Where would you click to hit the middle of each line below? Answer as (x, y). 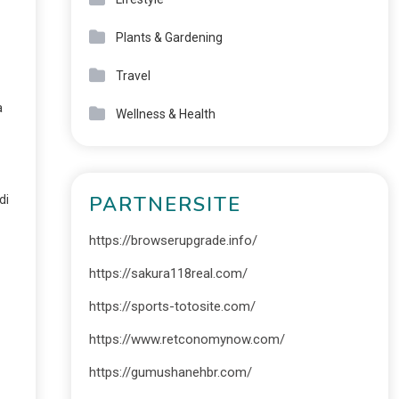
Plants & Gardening (169, 37)
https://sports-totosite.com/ (172, 306)
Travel (133, 76)
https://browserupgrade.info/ (173, 240)
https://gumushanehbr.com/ (170, 372)
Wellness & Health (165, 114)
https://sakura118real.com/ (168, 273)
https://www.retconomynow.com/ (187, 339)
